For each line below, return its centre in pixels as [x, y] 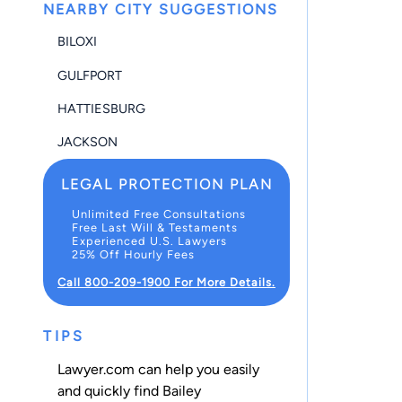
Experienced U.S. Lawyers [149, 240]
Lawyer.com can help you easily [158, 369]
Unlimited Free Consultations [159, 214]
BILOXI [77, 42]
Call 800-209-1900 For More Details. [166, 282]
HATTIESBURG [101, 108]
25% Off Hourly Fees [133, 254]
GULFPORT [90, 75]
